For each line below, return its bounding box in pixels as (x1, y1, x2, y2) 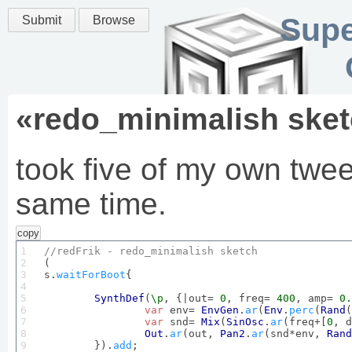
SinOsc (226, 316, 264, 328)
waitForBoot (57, 269, 126, 280)
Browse (93, 13, 135, 27)
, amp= (295, 292, 339, 304)
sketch (220, 245, 258, 257)
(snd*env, (264, 328, 327, 339)
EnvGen (201, 304, 239, 316)
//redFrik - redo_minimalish (44, 245, 220, 257)
